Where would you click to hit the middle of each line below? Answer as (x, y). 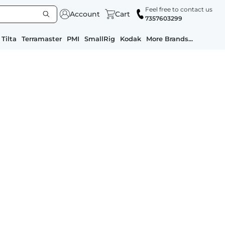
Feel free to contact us (179, 9)
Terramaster (42, 39)
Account (85, 14)
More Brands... (170, 39)
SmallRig (100, 39)
